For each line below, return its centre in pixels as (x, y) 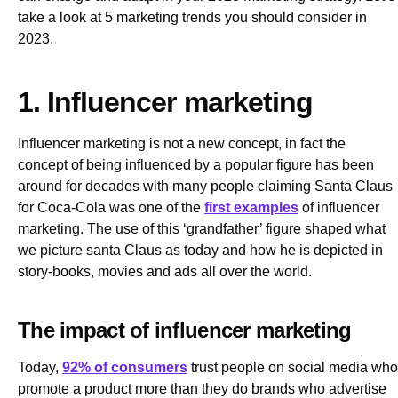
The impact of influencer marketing (185, 330)
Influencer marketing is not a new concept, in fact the (182, 143)
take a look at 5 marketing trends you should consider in (192, 17)
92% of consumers (125, 367)
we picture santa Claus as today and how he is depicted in (200, 250)
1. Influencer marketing (165, 102)
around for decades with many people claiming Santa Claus (205, 186)
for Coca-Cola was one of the (111, 207)
